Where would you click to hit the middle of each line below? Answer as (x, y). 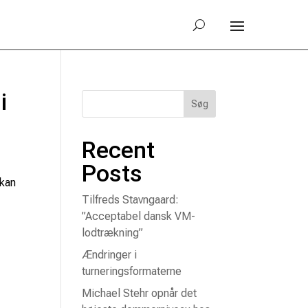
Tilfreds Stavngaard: (131, 200)
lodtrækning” (113, 233)
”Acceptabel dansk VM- (139, 216)
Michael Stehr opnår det (140, 293)
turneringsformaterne (132, 271)
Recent (119, 150)
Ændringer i (110, 255)
